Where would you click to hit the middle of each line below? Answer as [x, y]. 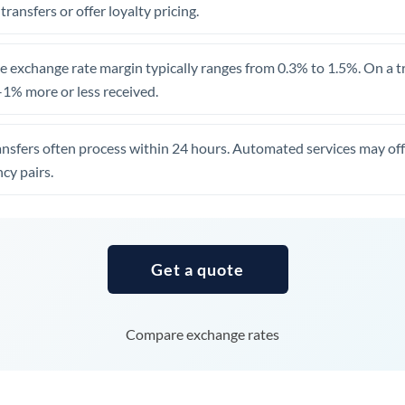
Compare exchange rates [202, 334]
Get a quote [198, 269]
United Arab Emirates [186, 56]
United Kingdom [171, 92]
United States [162, 128]
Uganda [146, 19]
